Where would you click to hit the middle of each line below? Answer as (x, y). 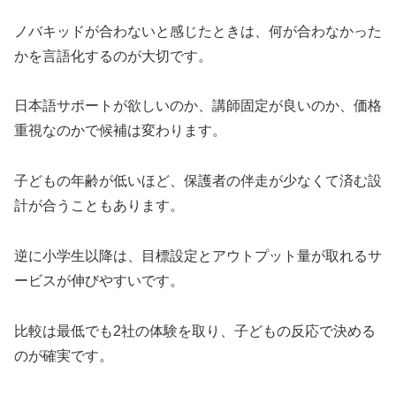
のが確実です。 (64, 355)
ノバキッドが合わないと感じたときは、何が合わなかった (198, 31)
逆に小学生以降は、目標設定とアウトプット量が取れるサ (198, 255)
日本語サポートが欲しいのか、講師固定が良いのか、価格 (198, 106)
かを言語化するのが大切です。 (113, 56)
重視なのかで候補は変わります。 (120, 131)
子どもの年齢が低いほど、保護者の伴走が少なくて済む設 (198, 181)
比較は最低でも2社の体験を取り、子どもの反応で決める (195, 331)
